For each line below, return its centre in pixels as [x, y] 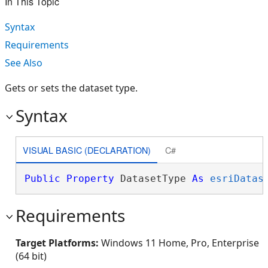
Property [90, 179]
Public [42, 179]
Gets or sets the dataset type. [71, 88]
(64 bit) [31, 256]
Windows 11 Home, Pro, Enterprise [180, 243]
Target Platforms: [58, 243]
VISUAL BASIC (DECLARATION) [86, 150]
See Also [24, 63]
